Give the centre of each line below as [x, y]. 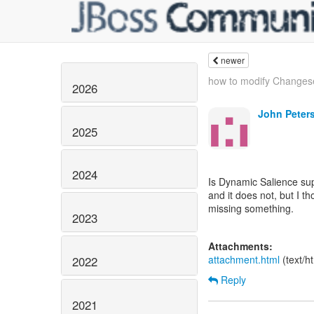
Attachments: [240, 246]
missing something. [251, 208]
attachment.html [244, 259]
